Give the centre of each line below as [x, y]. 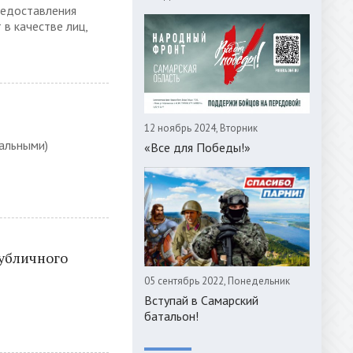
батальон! [171, 316]
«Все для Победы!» [197, 147]
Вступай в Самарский [201, 300]
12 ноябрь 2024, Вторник [201, 128]
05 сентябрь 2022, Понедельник [217, 281]
